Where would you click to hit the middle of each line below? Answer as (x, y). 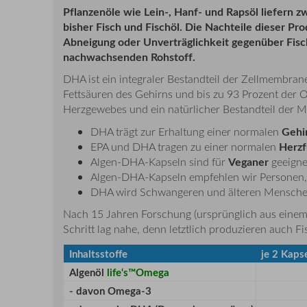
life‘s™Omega (138, 272)
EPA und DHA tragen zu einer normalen (185, 146)
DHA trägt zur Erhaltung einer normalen (186, 131)
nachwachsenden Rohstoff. (129, 56)
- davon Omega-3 (110, 291)
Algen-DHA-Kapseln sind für (159, 161)
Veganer (248, 161)
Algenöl (88, 272)
